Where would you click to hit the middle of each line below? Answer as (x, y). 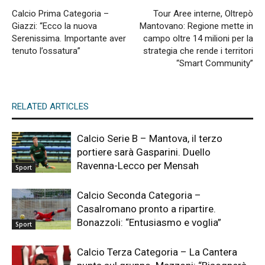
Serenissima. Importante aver (69, 39)
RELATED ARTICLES (50, 107)
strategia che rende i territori (198, 51)
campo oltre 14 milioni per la (198, 39)
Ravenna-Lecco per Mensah (138, 166)
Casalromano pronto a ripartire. (146, 209)
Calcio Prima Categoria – (60, 14)
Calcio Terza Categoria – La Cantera (157, 252)
